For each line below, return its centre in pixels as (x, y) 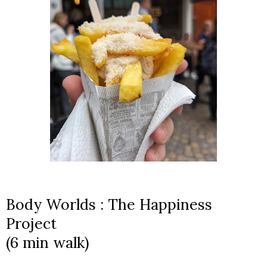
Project (31, 223)
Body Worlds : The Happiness (109, 204)
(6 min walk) (49, 242)
